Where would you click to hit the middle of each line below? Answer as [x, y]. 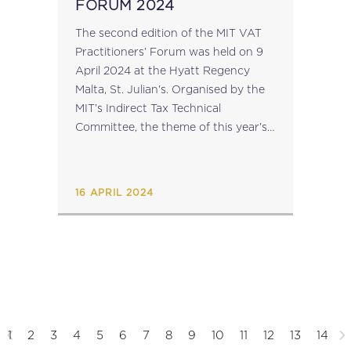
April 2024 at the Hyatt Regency [163, 70]
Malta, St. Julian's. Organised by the [170, 89]
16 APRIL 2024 [114, 193]
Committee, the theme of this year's [171, 127]
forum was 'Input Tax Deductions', [166, 145]
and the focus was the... [139, 164]
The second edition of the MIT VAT [168, 33]
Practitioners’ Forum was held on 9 [169, 51]
